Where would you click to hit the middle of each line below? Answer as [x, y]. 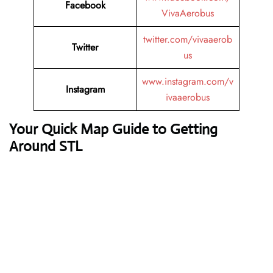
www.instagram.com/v [188, 82]
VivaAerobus [188, 13]
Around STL [46, 147]
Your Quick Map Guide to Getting [113, 129]
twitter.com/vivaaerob [188, 40]
